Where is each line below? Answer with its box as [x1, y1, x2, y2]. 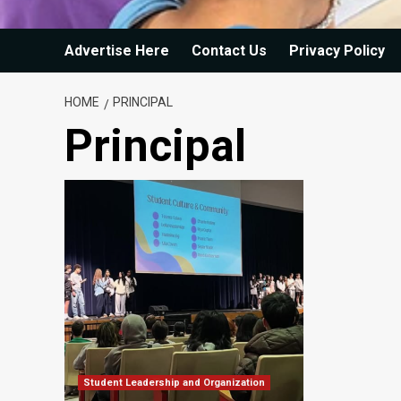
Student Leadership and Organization [83, 377, 265, 388]
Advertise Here [64, 42, 169, 59]
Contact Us [192, 42, 267, 59]
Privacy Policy [289, 42, 385, 59]
